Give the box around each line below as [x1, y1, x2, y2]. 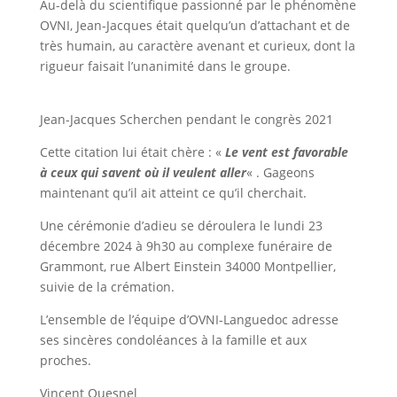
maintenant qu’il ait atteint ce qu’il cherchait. [39, 184, 307, 201]
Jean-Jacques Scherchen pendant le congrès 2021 [39, 111, 333, 128]
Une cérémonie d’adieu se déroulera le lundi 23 [39, 217, 323, 234]
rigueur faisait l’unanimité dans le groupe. [39, 58, 291, 74]
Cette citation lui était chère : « [39, 144, 225, 160]
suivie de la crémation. [39, 278, 175, 295]
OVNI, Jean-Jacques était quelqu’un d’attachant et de [39, 17, 350, 34]
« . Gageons [245, 164, 315, 181]
